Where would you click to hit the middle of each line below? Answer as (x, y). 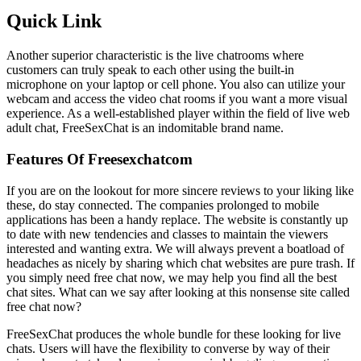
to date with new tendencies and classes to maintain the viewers (167, 234)
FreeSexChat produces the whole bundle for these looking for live (174, 334)
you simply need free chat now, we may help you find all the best (172, 277)
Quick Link (54, 21)
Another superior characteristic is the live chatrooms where (155, 56)
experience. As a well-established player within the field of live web (178, 114)
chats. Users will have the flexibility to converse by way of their (168, 348)
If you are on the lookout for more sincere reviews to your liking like (180, 190)
